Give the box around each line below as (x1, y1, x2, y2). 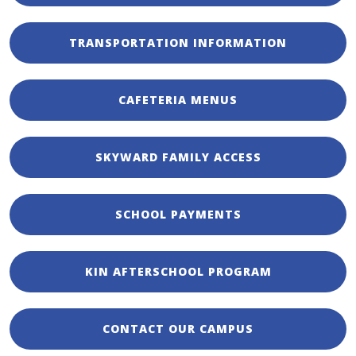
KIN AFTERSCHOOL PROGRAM (84, 264, 272, 280)
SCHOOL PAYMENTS (114, 207, 242, 222)
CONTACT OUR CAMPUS (103, 321, 253, 337)
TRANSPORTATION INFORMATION (69, 35, 287, 51)
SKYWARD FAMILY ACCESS (95, 149, 261, 165)
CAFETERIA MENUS (118, 92, 238, 108)
